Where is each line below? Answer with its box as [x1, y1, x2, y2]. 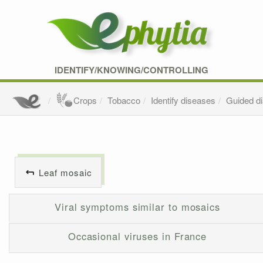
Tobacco [107, 94, 141, 107]
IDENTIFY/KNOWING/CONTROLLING [55, 63, 208, 76]
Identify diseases [151, 94, 216, 107]
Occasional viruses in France [68, 229, 207, 244]
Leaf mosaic [39, 166, 92, 179]
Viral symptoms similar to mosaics [55, 200, 220, 214]
